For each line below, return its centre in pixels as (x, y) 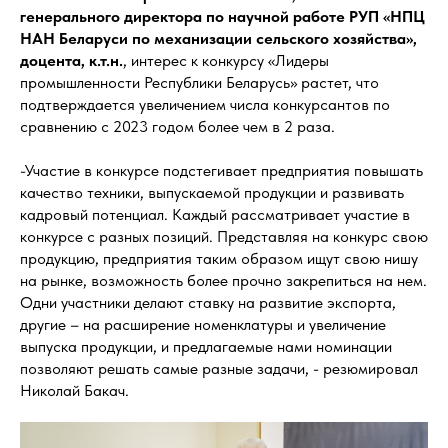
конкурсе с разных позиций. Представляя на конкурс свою (224, 237)
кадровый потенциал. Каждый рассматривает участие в (215, 215)
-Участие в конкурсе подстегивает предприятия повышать (221, 171)
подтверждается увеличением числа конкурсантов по (205, 105)
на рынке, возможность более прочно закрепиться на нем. (223, 281)
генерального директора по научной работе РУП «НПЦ (222, 17)
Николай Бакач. (74, 391)
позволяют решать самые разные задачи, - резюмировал (219, 369)
